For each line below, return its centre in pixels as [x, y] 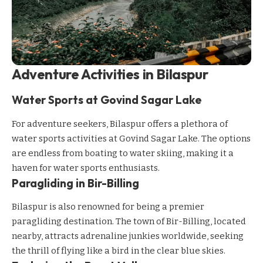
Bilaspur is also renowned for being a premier [108, 206]
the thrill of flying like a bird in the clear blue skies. [119, 250]
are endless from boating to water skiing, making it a [123, 153]
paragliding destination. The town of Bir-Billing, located [129, 221]
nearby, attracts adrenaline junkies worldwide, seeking [128, 236]
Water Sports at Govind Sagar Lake [107, 100]
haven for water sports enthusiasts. [86, 168]
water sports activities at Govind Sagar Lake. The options [131, 138]
